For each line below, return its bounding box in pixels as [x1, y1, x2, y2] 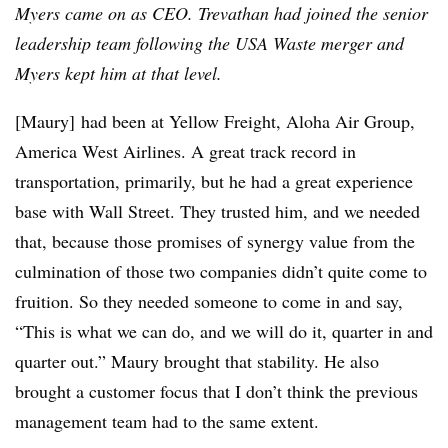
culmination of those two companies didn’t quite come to [15, 259, 427, 283]
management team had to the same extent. [15, 409, 319, 433]
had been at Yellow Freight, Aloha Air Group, [75, 109, 415, 133]
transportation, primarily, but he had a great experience [15, 169, 413, 193]
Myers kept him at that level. [15, 61, 222, 85]
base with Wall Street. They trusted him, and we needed [15, 199, 420, 223]
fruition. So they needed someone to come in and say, [15, 289, 403, 313]
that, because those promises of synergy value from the [15, 229, 415, 253]
